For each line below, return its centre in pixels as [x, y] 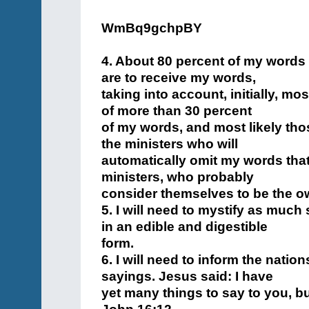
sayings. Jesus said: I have [187, 276]
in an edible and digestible [185, 227]
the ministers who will [170, 144]
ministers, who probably [178, 177]
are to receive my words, [179, 78]
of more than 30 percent [177, 111]
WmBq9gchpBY [152, 28]
